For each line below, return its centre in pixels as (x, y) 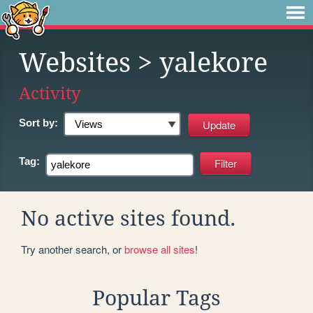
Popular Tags (156, 298)
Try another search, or (73, 249)
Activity (50, 93)
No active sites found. (129, 218)
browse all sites (160, 249)
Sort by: (38, 123)
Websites (75, 63)
